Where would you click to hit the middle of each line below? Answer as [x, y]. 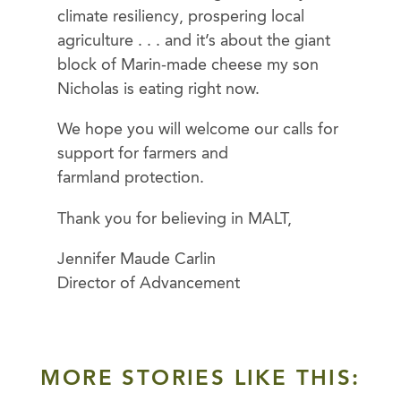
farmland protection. [131, 179]
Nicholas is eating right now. [158, 89]
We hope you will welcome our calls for [198, 130]
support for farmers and [143, 154]
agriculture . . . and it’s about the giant [194, 41]
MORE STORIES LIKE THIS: [200, 380]
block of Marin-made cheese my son [188, 65]
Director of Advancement [149, 283]
